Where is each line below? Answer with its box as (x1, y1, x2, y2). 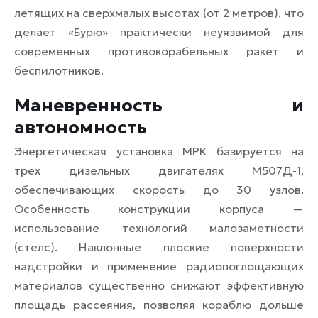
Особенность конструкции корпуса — (14, 202, 304, 216)
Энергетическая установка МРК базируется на (14, 144, 304, 159)
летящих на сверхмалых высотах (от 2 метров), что (14, 6, 304, 21)
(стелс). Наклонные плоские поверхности (14, 240, 304, 255)
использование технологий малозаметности (14, 221, 304, 236)
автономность (14, 116, 147, 139)
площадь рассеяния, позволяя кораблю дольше (14, 297, 304, 312)
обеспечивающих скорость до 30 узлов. (14, 182, 304, 197)
